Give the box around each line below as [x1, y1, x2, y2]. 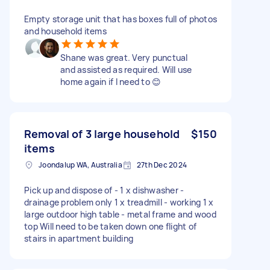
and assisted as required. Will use [60, 63, 192, 75]
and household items [24, 25, 107, 37]
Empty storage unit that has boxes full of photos [24, 13, 217, 25]
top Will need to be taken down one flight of [24, 220, 196, 232]
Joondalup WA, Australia [39, 159, 122, 170]
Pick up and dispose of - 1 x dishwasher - [24, 184, 184, 196]
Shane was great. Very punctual [60, 51, 188, 63]
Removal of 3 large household [24, 126, 180, 141]
